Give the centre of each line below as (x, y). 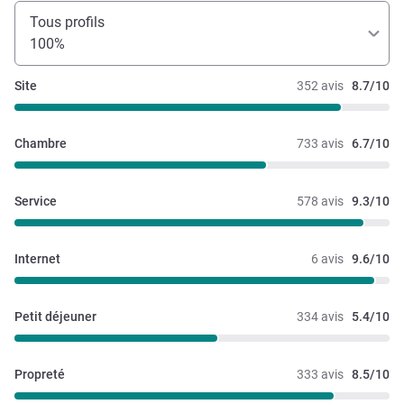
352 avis (320, 85)
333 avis (320, 374)
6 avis (327, 258)
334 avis (320, 316)
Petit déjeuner (55, 316)
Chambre (41, 143)
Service (36, 201)
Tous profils (67, 22)
